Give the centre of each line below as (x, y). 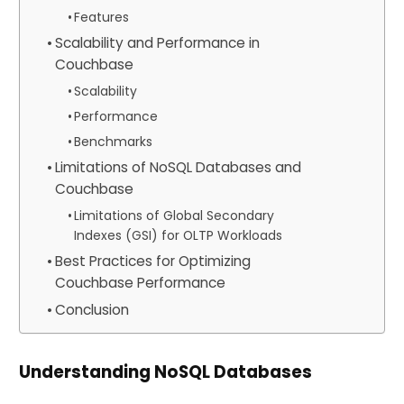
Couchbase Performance (140, 283)
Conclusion (92, 310)
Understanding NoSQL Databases (165, 372)
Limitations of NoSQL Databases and (178, 167)
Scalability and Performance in (157, 43)
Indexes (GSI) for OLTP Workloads (179, 235)
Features (102, 17)
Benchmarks (114, 142)
